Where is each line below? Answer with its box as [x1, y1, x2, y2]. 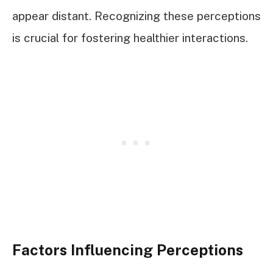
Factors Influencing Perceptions [12, 241, 243, 258]
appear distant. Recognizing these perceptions [12, 9, 261, 23]
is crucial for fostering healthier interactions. [12, 30, 248, 44]
